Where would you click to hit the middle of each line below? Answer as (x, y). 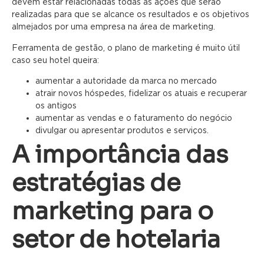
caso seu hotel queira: (55, 60)
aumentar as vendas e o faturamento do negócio (134, 118)
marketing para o (113, 212)
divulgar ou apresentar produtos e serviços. (122, 130)
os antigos (56, 105)
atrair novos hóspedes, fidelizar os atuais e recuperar (141, 93)
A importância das (120, 155)
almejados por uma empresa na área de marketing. (113, 27)
